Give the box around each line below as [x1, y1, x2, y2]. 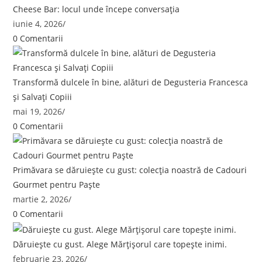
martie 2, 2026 [13, 193, 69, 205]
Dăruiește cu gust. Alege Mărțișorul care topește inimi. [13, 238, 227, 250]
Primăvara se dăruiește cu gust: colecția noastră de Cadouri [13, 164, 247, 175]
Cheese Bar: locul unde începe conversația [13, 3, 180, 15]
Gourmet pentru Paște [13, 178, 101, 190]
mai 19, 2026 [13, 105, 63, 117]
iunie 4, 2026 [13, 18, 63, 29]
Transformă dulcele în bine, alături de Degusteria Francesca [13, 76, 249, 88]
